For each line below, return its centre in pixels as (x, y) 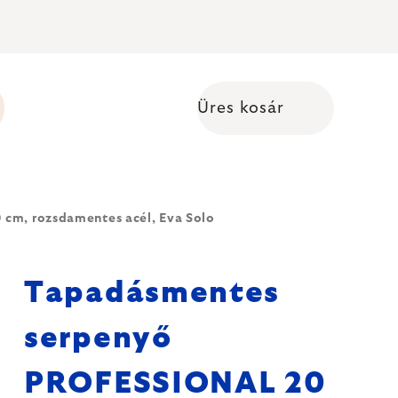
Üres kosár (241, 108)
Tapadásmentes (152, 293)
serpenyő (98, 338)
